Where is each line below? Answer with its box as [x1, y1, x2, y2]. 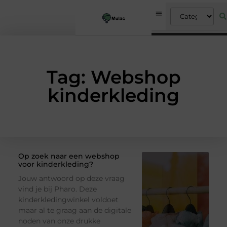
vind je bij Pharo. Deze [18, 184, 97, 194]
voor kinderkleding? [18, 160, 93, 169]
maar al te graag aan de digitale [18, 206, 131, 215]
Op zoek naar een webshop [18, 152, 120, 161]
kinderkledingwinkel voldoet [18, 195, 119, 205]
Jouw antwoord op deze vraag [18, 174, 125, 183]
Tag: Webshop [46, 66, 181, 88]
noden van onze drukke [18, 216, 100, 226]
